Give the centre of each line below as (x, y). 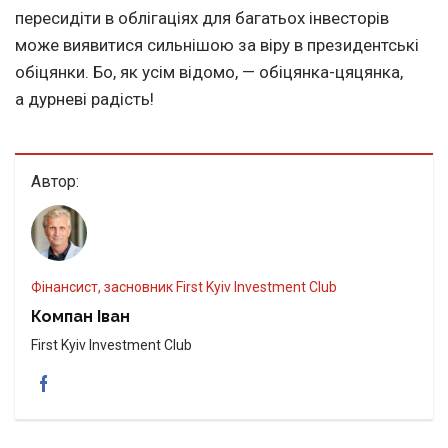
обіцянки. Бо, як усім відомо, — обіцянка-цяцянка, (209, 72)
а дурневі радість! (84, 99)
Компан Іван (80, 317)
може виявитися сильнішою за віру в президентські (217, 45)
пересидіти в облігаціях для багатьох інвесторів (202, 18)
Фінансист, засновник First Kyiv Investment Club (189, 287)
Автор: (55, 182)
